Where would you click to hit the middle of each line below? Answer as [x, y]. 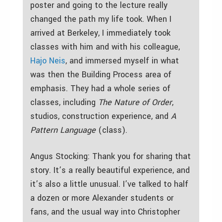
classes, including [64, 102]
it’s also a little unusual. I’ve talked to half [109, 184]
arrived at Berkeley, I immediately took [100, 33]
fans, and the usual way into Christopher [105, 212]
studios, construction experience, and [101, 116]
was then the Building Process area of [101, 74]
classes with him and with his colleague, [105, 47]
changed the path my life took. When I [101, 19]
